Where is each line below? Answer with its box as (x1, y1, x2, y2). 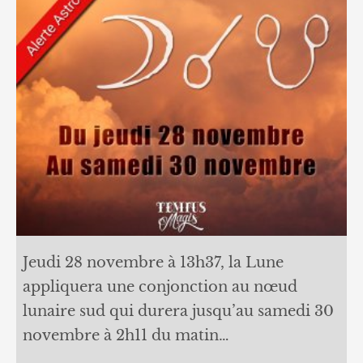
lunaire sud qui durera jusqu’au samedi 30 (22, 301, 334, 320)
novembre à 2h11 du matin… (22, 326, 229, 344)
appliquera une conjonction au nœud (22, 277, 297, 296)
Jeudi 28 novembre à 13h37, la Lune (22, 253, 284, 271)
